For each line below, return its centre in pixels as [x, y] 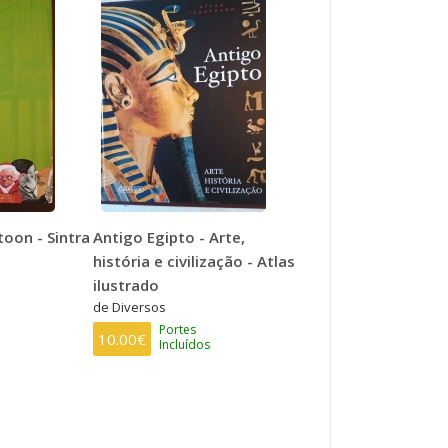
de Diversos [130, 306]
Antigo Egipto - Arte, [169, 236]
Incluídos [185, 344]
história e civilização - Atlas [194, 260]
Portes [178, 329]
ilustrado [126, 284]
